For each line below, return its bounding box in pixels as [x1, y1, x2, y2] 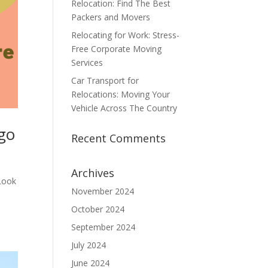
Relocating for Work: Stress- [71, 29, 180, 41]
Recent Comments [71, 131, 166, 145]
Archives [71, 166, 115, 180]
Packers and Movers [71, 11, 151, 23]
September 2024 [71, 221, 136, 233]
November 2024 [71, 185, 135, 197]
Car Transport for [71, 75, 139, 86]
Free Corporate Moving [71, 43, 162, 54]
